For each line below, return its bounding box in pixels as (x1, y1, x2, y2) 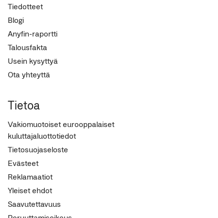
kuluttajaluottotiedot (8, 131, 76, 140)
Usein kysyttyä (8, 56, 58, 65)
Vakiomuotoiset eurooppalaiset (8, 119, 114, 128)
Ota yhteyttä (8, 70, 50, 79)
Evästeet (8, 158, 38, 167)
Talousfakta (8, 42, 47, 52)
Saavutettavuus (8, 199, 61, 208)
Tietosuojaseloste (8, 145, 68, 154)
